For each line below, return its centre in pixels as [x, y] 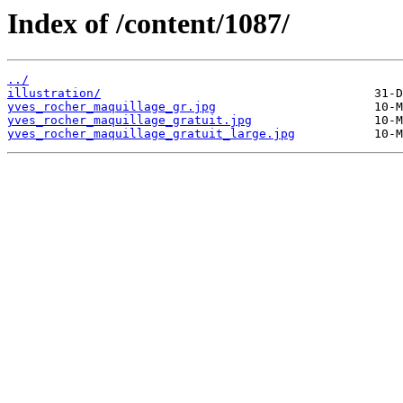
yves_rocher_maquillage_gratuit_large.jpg [151, 134]
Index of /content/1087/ [148, 23]
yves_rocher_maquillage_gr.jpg [112, 107]
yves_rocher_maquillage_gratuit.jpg [130, 121]
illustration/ [54, 94]
